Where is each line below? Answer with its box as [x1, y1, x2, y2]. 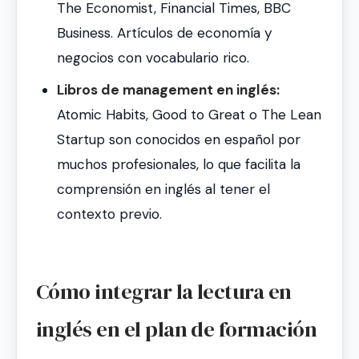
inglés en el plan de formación [36, 314, 317, 344]
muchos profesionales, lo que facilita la [56, 155, 301, 173]
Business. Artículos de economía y [56, 24, 272, 42]
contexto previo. [56, 204, 162, 223]
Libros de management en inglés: [56, 80, 280, 99]
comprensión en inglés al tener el [56, 179, 270, 198]
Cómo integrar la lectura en [36, 276, 292, 306]
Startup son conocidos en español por [56, 130, 301, 148]
